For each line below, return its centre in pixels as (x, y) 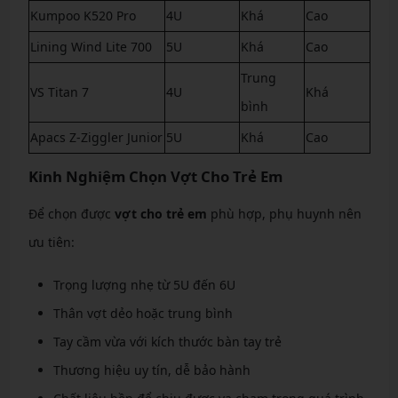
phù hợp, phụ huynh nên (284, 214)
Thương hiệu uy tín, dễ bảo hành (151, 370)
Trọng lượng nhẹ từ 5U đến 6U (144, 285)
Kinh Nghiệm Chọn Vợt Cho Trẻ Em (155, 176)
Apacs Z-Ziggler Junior (96, 137)
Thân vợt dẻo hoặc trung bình (143, 313)
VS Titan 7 (59, 92)
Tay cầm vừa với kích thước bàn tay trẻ (167, 342)
